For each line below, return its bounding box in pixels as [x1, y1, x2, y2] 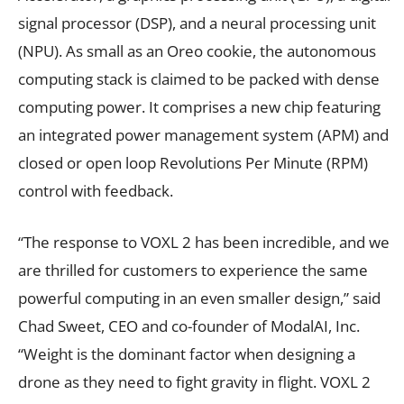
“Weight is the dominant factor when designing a [18, 343, 355, 364]
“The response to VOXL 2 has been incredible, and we [18, 231, 390, 252]
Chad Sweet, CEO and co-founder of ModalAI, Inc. [18, 315, 360, 336]
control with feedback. [18, 179, 173, 201]
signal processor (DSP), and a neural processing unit [18, 12, 376, 33]
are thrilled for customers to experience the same [18, 259, 368, 280]
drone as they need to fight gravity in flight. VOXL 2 [18, 371, 371, 392]
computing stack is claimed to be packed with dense [18, 68, 380, 89]
